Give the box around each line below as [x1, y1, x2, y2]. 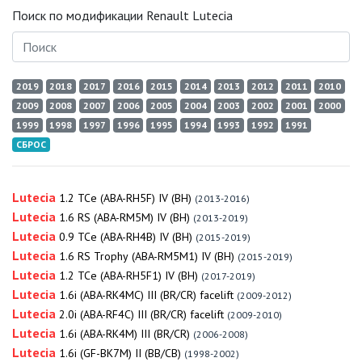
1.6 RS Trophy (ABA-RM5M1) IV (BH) [59, 249, 234, 263]
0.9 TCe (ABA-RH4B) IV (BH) [59, 229, 192, 244]
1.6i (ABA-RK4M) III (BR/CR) [59, 326, 190, 341]
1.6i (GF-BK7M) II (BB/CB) [59, 346, 181, 360]
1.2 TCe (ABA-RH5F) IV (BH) [59, 191, 192, 205]
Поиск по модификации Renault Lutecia [12, 7, 233, 23]
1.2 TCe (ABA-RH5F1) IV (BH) [59, 268, 198, 283]
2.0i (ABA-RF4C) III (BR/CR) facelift [59, 307, 224, 322]
